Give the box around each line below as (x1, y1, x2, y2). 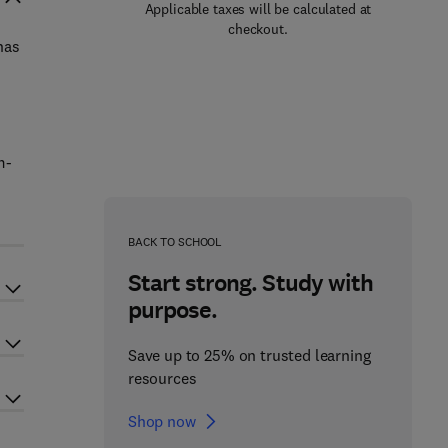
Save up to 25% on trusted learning (127, 345, 371, 365)
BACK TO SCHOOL (127, 234, 223, 249)
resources (127, 368, 197, 388)
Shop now (127, 411, 196, 431)
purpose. (127, 294, 218, 326)
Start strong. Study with (127, 267, 373, 299)
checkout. (228, 20, 288, 38)
